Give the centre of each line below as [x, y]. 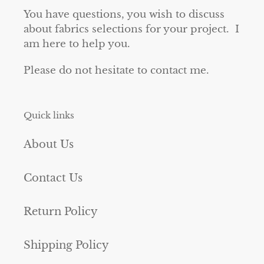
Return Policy [61, 212]
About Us [49, 145]
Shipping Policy [66, 245]
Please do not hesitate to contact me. [116, 70]
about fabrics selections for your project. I [131, 29]
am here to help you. [77, 44]
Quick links [49, 115]
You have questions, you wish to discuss [124, 15]
